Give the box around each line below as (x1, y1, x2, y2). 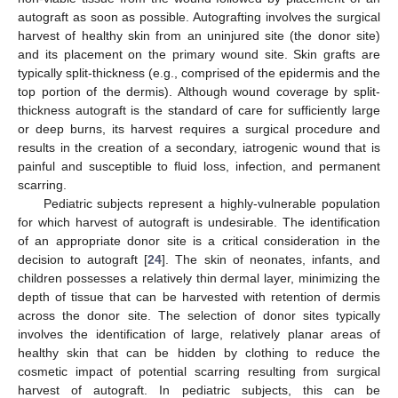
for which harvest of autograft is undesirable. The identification (18, 214, 380, 229)
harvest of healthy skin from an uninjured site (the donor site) (18, 28, 380, 43)
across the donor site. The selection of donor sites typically (18, 307, 380, 322)
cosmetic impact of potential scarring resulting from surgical (18, 363, 380, 378)
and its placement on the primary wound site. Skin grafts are (18, 46, 380, 61)
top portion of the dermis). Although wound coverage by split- (18, 84, 380, 99)
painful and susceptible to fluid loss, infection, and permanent (18, 158, 380, 173)
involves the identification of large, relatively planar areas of (18, 326, 380, 341)
